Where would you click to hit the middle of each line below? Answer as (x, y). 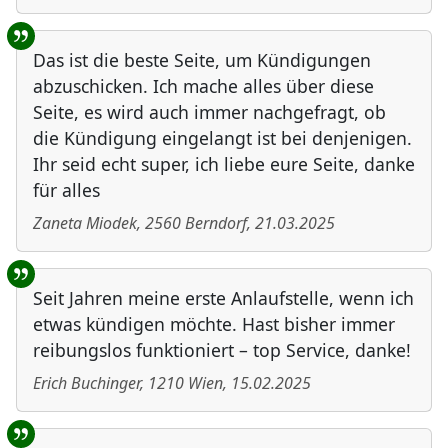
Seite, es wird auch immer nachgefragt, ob (209, 112)
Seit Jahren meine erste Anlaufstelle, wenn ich (223, 298)
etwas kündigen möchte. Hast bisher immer (214, 324)
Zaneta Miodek (85, 223)
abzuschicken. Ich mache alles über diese (203, 86)
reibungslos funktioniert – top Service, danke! (222, 350)
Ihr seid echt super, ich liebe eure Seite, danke (224, 164)
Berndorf (216, 223)
